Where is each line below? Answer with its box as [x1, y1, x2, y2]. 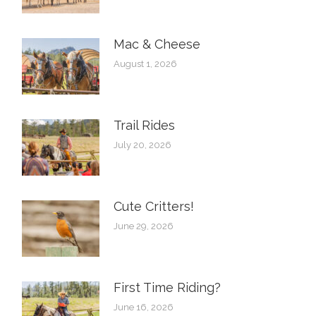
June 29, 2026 [114, 220, 174, 231]
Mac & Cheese [114, 36, 201, 51]
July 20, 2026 [114, 139, 172, 150]
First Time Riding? [114, 279, 221, 295]
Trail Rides [114, 117, 176, 133]
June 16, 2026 [114, 301, 174, 312]
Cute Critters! [114, 198, 195, 214]
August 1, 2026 [114, 58, 178, 69]
